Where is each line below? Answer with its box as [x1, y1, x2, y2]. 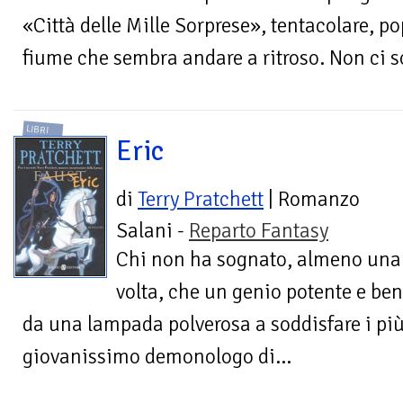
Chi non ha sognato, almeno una [116, 246, 401, 273]
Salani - [116, 218, 189, 245]
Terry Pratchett [138, 186, 264, 213]
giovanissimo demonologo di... [22, 344, 291, 371]
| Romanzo [264, 186, 360, 213]
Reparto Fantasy [189, 218, 328, 245]
